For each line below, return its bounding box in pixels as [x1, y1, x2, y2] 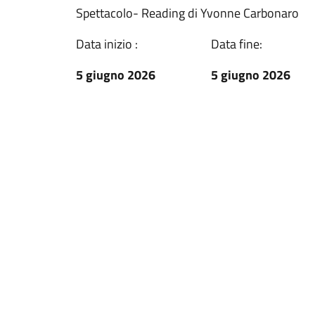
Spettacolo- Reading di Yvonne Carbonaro [76, 4, 299, 22]
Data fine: [211, 34, 262, 53]
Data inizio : [76, 34, 138, 53]
